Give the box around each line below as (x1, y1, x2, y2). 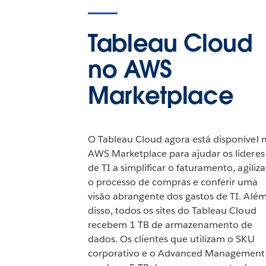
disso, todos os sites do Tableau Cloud (87, 204, 256, 217)
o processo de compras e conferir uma (87, 175, 258, 188)
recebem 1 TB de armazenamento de (87, 218, 253, 231)
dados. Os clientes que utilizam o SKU (87, 232, 255, 245)
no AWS (87, 53, 172, 85)
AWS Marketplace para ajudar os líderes (87, 147, 265, 160)
